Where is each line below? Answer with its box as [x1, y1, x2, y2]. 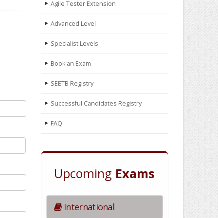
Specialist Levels [50, 39, 98, 48]
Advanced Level [50, 19, 96, 28]
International [61, 201, 115, 213]
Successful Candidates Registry [50, 99, 142, 108]
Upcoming [54, 165, 116, 182]
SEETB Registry [50, 79, 93, 88]
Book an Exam [50, 59, 91, 68]
